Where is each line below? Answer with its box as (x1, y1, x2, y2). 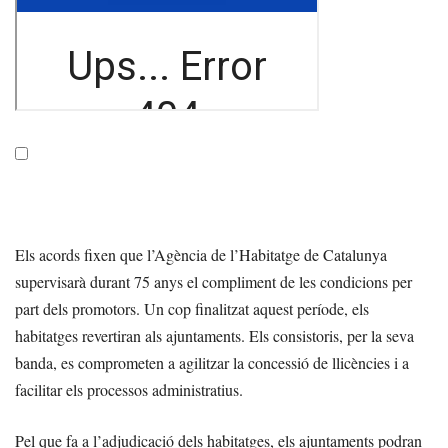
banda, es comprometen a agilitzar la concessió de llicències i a (15, 351, 409, 373)
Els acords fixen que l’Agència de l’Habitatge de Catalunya (15, 243, 387, 265)
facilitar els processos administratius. (15, 378, 243, 400)
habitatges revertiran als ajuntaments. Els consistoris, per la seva (15, 324, 414, 346)
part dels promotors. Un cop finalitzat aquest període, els (15, 297, 369, 319)
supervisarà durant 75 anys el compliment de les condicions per (15, 270, 412, 292)
